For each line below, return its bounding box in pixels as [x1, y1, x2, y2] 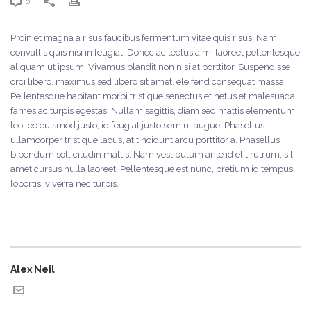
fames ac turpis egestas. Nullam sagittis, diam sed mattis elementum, [10, 106, 297, 116]
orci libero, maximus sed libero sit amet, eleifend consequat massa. [10, 76, 286, 87]
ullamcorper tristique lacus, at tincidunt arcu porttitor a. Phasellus [10, 135, 280, 145]
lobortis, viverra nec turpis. [10, 178, 119, 189]
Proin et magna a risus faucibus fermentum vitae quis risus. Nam [10, 33, 277, 43]
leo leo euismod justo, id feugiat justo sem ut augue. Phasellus [10, 120, 264, 131]
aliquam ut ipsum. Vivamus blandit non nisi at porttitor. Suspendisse [10, 62, 290, 72]
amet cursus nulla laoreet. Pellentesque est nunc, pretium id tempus [10, 164, 293, 174]
